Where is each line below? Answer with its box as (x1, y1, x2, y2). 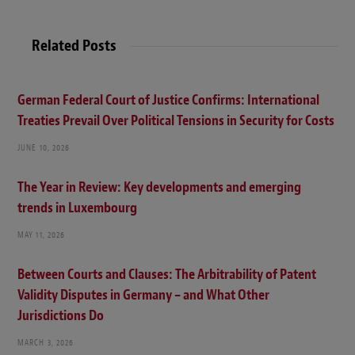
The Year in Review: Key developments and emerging (17, 178, 301, 197)
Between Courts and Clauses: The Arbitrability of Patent (17, 265, 316, 284)
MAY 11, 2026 (17, 229, 66, 241)
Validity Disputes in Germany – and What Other (17, 286, 269, 305)
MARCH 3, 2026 (17, 337, 74, 349)
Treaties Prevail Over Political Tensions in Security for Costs (17, 112, 334, 131)
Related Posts (32, 35, 116, 55)
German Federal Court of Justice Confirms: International (17, 91, 319, 110)
